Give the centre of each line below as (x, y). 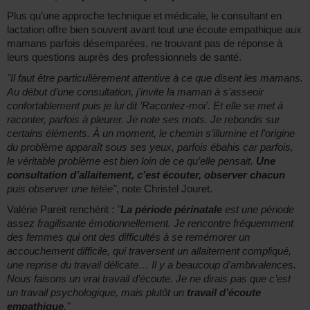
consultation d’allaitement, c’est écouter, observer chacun (146, 175)
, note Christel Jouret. (164, 189)
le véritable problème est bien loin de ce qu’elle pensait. (131, 161)
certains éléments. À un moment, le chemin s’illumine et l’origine (151, 134)
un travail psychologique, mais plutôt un (97, 293)
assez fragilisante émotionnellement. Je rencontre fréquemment (150, 224)
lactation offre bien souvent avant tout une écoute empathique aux (154, 30)
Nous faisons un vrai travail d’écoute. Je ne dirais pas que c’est (149, 279)
